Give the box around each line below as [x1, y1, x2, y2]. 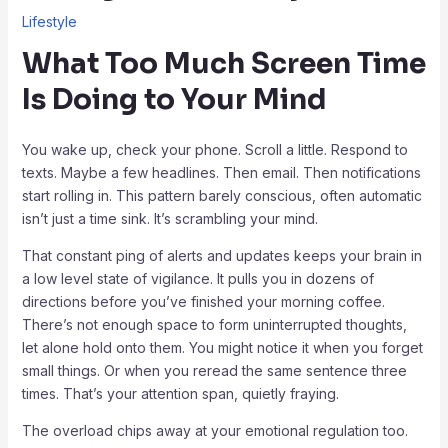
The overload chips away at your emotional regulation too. [21, 421, 408, 439]
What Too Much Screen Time [21, 45, 426, 81]
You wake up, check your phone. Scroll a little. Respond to [21, 140, 408, 158]
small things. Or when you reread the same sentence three [21, 361, 407, 379]
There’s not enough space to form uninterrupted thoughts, [21, 315, 407, 333]
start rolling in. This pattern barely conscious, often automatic [21, 186, 422, 204]
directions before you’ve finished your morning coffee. [21, 292, 385, 310]
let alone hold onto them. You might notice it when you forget [21, 338, 423, 356]
